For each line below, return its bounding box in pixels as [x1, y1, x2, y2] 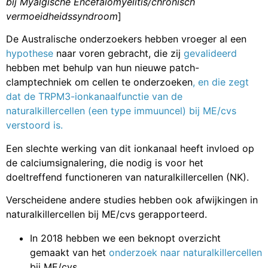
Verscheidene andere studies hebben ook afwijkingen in [6, 193, 258, 206]
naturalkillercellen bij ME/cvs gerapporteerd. [6, 208, 207, 220]
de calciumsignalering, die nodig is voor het [6, 156, 203, 169]
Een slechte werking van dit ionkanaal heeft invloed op [6, 142, 254, 154]
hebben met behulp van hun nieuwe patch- [6, 62, 199, 74]
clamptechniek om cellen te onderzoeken [6, 76, 193, 89]
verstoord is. [6, 119, 63, 132]
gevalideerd [184, 47, 237, 60]
